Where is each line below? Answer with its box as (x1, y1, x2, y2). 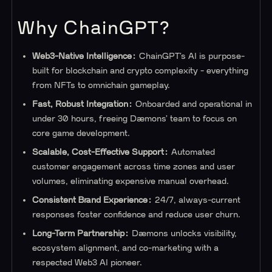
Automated (169, 148, 216, 157)
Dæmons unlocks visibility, (129, 229, 237, 239)
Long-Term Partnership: (32, 229, 130, 239)
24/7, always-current (152, 195, 241, 205)
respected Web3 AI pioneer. (32, 258, 143, 268)
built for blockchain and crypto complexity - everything (32, 66, 249, 75)
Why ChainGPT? (18, 19, 169, 38)
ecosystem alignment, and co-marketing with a (32, 243, 219, 253)
